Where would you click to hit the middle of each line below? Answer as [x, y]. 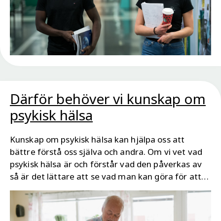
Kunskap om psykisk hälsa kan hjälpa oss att [97, 140]
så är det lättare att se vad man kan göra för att [106, 177]
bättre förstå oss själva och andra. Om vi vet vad [106, 152]
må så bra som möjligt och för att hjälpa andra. [103, 189]
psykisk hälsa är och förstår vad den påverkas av [106, 164]
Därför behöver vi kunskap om [108, 99]
